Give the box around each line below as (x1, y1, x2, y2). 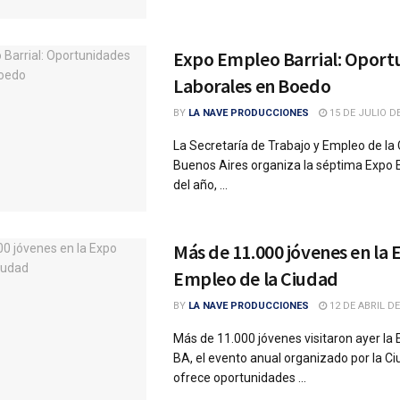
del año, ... (173, 177, 228, 192)
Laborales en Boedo (173, 72, 331, 98)
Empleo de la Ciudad (173, 265, 338, 291)
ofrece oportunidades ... (173, 370, 306, 385)
